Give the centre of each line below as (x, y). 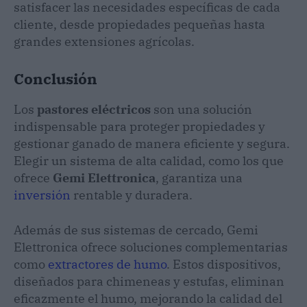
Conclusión (56, 78)
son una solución (201, 109)
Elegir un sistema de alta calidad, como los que (149, 160)
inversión (42, 195)
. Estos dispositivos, (224, 264)
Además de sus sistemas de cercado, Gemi (136, 230)
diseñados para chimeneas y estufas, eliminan (149, 281)
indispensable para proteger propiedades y (139, 126)
